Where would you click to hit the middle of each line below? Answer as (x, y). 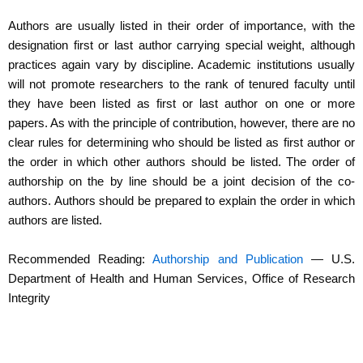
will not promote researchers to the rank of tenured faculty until (181, 85)
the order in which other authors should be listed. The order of (181, 162)
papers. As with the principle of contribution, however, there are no (181, 124)
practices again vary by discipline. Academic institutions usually (181, 65)
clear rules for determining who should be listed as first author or (181, 143)
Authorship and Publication (228, 259)
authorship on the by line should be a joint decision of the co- (181, 182)
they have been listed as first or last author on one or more (181, 104)
